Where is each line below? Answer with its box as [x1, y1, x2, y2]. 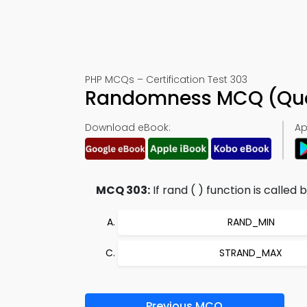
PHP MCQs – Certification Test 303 [85, 73, 247, 86]
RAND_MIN [227, 215, 275, 229]
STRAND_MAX [219, 246, 282, 260]
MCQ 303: [96, 182, 150, 198]
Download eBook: [85, 121, 171, 134]
